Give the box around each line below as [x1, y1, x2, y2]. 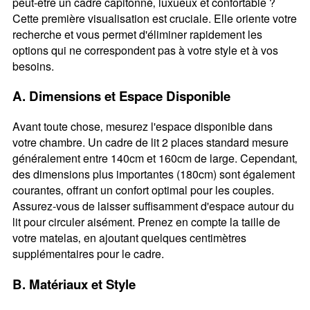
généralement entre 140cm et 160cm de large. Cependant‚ [12, 150, 298, 167]
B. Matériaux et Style [12, 274, 136, 293]
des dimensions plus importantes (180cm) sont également [12, 166, 295, 183]
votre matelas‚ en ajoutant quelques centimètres [12, 230, 246, 246]
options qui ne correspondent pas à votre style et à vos [12, 42, 278, 58]
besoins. [12, 57, 54, 74]
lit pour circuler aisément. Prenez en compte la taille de [12, 214, 280, 230]
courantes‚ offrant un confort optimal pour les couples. [12, 182, 274, 199]
